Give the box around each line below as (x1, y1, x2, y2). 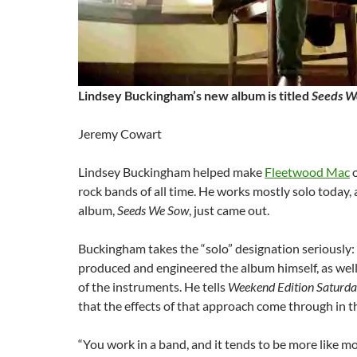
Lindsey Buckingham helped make (78, 164, 265, 179)
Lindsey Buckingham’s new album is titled (78, 88, 312, 103)
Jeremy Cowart (78, 126, 162, 141)
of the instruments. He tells (78, 279, 228, 294)
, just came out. (189, 202, 269, 218)
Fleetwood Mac (265, 164, 350, 179)
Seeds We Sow (117, 202, 189, 218)
